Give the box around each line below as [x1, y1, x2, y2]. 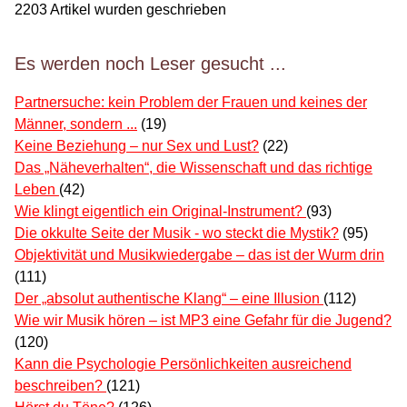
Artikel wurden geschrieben [47, 2, 226, 18]
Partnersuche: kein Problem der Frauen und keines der [15, 94, 367, 111]
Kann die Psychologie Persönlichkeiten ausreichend [15, 356, 352, 372]
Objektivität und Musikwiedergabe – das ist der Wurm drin [15, 247, 384, 263]
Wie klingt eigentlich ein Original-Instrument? [15, 203, 306, 220]
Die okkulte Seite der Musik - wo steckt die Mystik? [15, 225, 339, 242]
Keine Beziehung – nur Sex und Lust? [15, 138, 259, 154]
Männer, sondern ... [15, 116, 137, 133]
